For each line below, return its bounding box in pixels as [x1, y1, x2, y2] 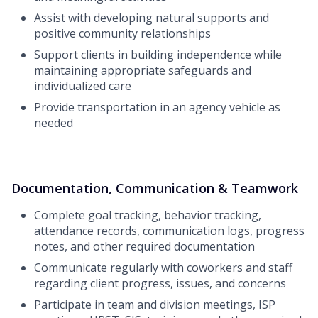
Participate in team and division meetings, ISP [34, 297, 275, 313]
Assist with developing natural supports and [34, 10, 269, 26]
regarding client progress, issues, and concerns [34, 275, 286, 292]
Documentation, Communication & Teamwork [11, 180, 298, 197]
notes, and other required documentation [34, 238, 255, 255]
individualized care [34, 78, 131, 94]
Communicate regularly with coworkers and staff [34, 260, 292, 276]
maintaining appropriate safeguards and [34, 62, 251, 79]
